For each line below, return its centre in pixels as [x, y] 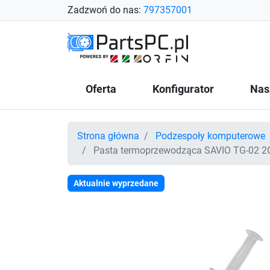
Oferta [101, 89]
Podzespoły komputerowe [210, 136]
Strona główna [108, 136]
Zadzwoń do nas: [105, 10]
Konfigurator [183, 89]
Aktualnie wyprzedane [116, 183]
